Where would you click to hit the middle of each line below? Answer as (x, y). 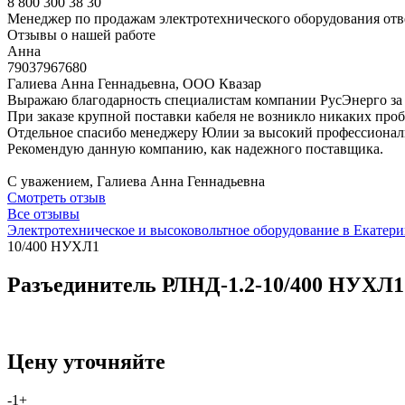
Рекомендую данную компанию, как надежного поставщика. (195, 149)
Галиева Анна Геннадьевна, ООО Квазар (134, 84)
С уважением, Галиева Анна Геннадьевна (136, 181)
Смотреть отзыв (57, 198)
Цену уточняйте (86, 361)
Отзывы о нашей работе (81, 35)
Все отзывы (43, 214)
